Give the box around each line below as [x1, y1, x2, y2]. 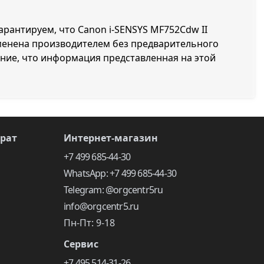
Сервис [64, 237, 98, 250]
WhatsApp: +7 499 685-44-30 [64, 167, 177, 180]
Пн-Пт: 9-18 [64, 216, 115, 229]
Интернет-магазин [64, 131, 158, 144]
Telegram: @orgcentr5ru [64, 183, 163, 196]
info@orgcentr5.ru [64, 200, 139, 213]
